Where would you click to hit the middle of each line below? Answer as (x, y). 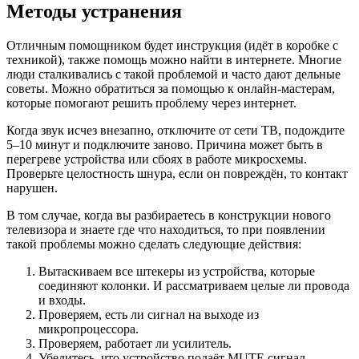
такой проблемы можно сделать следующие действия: (154, 244)
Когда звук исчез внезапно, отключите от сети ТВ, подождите (175, 130)
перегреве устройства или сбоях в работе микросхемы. (157, 159)
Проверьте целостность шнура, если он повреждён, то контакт (177, 173)
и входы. (62, 300)
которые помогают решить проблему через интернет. (151, 103)
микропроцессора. (89, 329)
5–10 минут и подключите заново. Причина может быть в (165, 145)
